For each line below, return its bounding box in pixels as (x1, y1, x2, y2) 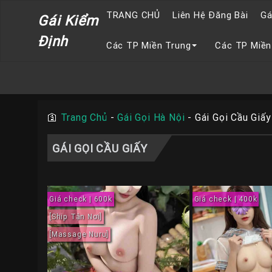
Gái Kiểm (38, 12, 98, 29)
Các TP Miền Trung (106, 39, 191, 51)
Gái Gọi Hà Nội (117, 111, 185, 124)
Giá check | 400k (194, 194, 257, 204)
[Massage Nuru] (49, 229, 109, 239)
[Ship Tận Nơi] (49, 212, 103, 222)
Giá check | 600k (49, 194, 112, 204)
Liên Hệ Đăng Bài (172, 9, 248, 21)
